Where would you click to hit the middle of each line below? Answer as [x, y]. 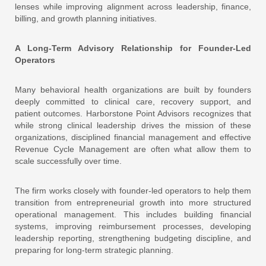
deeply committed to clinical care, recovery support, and [133, 101]
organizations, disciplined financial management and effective [133, 137]
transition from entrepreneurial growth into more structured [133, 202]
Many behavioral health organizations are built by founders [133, 89]
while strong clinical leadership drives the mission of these [133, 125]
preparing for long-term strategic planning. [94, 250]
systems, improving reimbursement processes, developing [133, 226]
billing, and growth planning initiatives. [86, 18]
